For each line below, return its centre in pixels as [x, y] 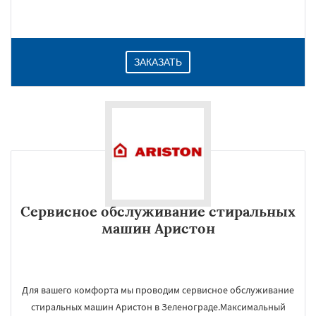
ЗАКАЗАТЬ [158, 62]
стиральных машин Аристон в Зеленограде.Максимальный [158, 307]
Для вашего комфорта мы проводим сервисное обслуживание [158, 290]
